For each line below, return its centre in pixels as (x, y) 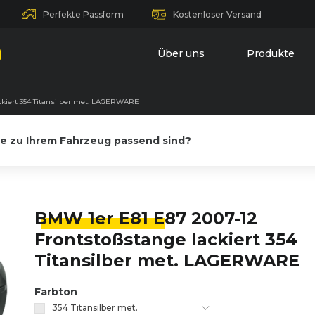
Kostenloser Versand (217, 14)
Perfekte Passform (83, 14)
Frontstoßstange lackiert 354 (166, 239)
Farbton (56, 292)
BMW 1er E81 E (99, 218)
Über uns (181, 53)
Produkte (271, 53)
